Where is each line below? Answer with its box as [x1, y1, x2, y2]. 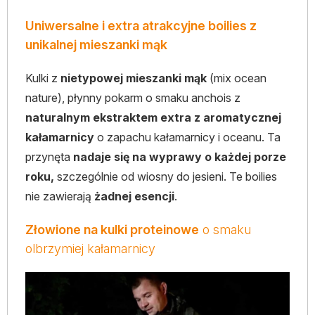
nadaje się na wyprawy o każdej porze [73, 150, 286, 164]
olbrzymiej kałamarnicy [25, 241, 155, 256]
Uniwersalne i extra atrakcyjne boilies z [25, 18, 257, 33]
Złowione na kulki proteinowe [25, 222, 199, 237]
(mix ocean [207, 71, 266, 85]
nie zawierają [25, 189, 94, 203]
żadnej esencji [94, 189, 174, 203]
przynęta [25, 150, 73, 164]
